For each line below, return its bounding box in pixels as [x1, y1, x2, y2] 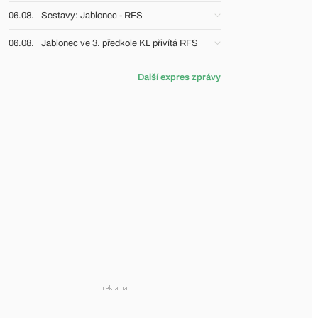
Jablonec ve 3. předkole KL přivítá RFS [41, 38, 198, 48]
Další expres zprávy [138, 72, 221, 82]
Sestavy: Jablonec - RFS [41, 11, 143, 21]
